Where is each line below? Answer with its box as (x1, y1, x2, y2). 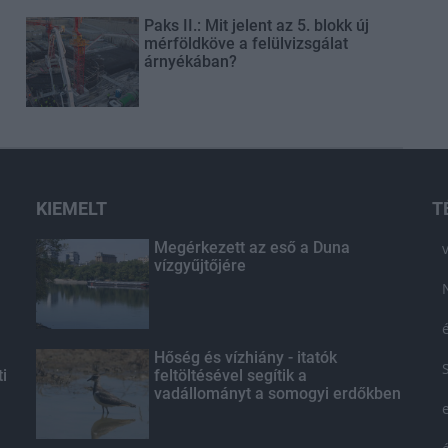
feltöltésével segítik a (153, 365, 307, 385)
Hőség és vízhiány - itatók (153, 347, 337, 367)
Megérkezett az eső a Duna (153, 237, 350, 257)
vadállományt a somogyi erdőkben (153, 383, 401, 403)
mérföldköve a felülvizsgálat (143, 33, 348, 53)
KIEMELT (35, 197, 107, 219)
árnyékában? (143, 51, 237, 71)
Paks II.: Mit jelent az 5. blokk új (143, 15, 369, 35)
